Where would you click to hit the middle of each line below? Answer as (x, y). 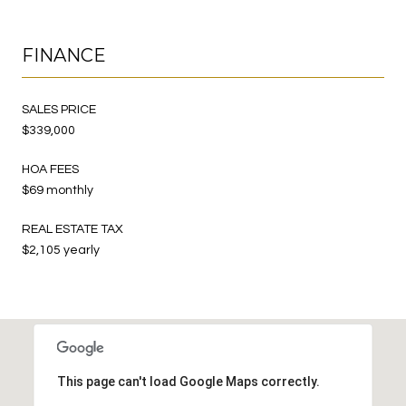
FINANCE (64, 55)
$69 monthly (58, 190)
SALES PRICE (59, 109)
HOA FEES (50, 169)
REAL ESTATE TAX (72, 229)
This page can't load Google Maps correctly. (188, 381)
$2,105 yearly (61, 250)
